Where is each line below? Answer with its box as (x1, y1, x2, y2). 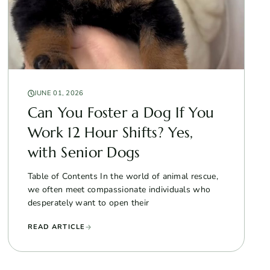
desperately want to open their (27, 196, 149, 209)
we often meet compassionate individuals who (27, 183, 211, 195)
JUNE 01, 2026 (34, 88, 84, 98)
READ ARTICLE (27, 222, 86, 231)
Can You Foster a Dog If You (27, 103, 215, 122)
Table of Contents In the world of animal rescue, (27, 170, 219, 182)
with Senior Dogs (27, 143, 140, 162)
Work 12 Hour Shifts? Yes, (27, 123, 193, 142)
